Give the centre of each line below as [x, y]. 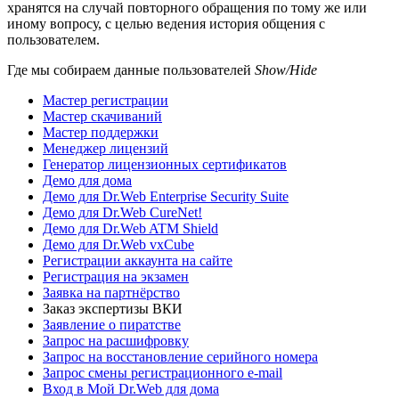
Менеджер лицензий [106, 148]
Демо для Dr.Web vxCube [118, 244]
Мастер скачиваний [102, 116]
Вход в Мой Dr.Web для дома [131, 388]
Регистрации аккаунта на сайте [138, 260]
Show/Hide [286, 69]
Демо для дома [87, 180]
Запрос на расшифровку [116, 340]
